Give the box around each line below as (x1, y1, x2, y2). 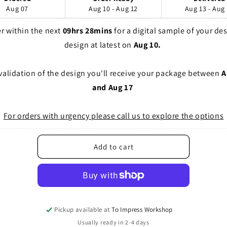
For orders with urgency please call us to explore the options (3, 110, 224, 121)
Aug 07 (6, 4, 28, 13)
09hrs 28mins (62, 25, 112, 36)
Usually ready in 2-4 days (78, 218, 149, 226)
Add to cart (93, 141, 134, 152)
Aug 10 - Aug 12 (88, 4, 138, 13)
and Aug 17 (92, 82, 133, 93)
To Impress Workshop (111, 205, 173, 214)
